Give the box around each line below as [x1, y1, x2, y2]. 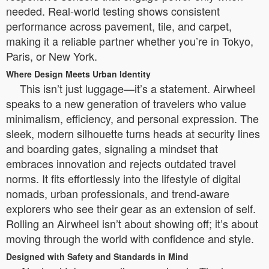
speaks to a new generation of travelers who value [6, 95, 246, 111]
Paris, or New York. [6, 47, 97, 64]
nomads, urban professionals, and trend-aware [6, 185, 229, 201]
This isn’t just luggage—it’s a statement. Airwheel [20, 80, 255, 96]
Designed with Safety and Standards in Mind [6, 250, 189, 262]
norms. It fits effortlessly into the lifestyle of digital [6, 170, 241, 186]
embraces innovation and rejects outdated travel [6, 155, 236, 171]
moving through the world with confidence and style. [6, 230, 254, 246]
